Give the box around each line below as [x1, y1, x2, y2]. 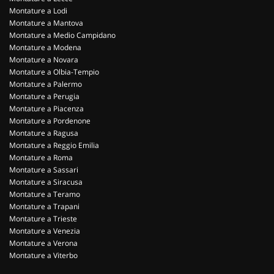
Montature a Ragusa [9, 128, 78, 138]
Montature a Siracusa [9, 177, 83, 187]
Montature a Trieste [9, 213, 77, 224]
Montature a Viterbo [9, 250, 78, 261]
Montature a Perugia [9, 91, 80, 102]
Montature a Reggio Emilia [9, 140, 99, 150]
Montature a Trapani [9, 201, 80, 212]
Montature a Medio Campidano [9, 30, 116, 40]
